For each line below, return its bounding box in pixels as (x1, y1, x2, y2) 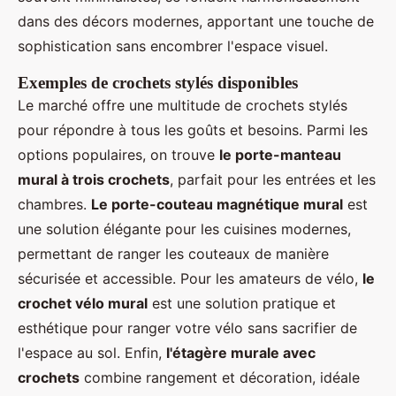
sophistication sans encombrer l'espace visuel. (18, 37, 328, 56)
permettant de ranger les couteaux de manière (18, 245, 329, 263)
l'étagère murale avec (166, 344, 316, 362)
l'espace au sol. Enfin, (18, 344, 166, 362)
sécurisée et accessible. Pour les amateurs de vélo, (18, 270, 362, 288)
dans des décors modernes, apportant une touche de (18, 12, 374, 31)
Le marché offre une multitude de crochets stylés (18, 96, 347, 115)
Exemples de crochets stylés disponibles (18, 73, 298, 93)
